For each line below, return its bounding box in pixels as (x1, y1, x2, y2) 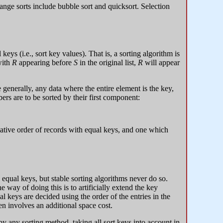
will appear (143, 58, 180, 67)
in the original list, (78, 58, 138, 67)
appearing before (17, 58, 74, 67)
